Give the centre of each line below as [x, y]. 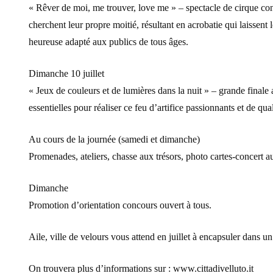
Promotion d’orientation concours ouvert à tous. [120, 205]
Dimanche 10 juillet [66, 74]
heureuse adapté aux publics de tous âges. [108, 42]
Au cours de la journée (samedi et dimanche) [114, 140]
